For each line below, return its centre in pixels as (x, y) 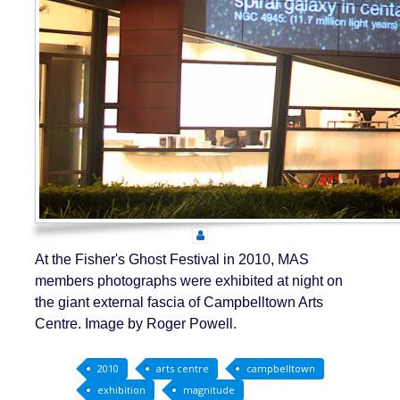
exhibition (122, 389)
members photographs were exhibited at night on (189, 280)
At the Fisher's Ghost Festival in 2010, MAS (172, 259)
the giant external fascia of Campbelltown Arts (179, 302)
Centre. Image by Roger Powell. (136, 323)
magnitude (209, 389)
